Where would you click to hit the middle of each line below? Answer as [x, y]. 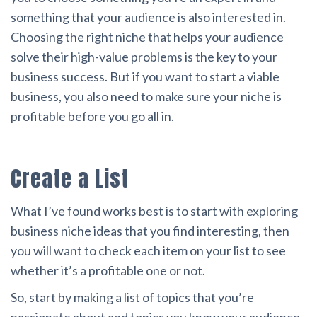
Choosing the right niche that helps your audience [147, 37]
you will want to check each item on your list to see [148, 251]
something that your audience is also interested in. [148, 17]
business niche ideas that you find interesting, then [150, 231]
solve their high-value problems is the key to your [144, 57]
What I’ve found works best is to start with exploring [154, 211]
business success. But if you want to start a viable [145, 77]
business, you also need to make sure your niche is [146, 97]
